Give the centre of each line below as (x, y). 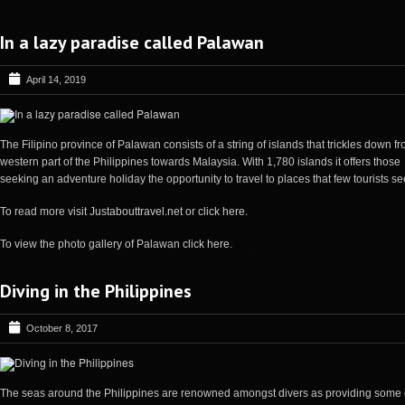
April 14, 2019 (56, 79)
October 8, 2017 (62, 328)
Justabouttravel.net (136, 211)
